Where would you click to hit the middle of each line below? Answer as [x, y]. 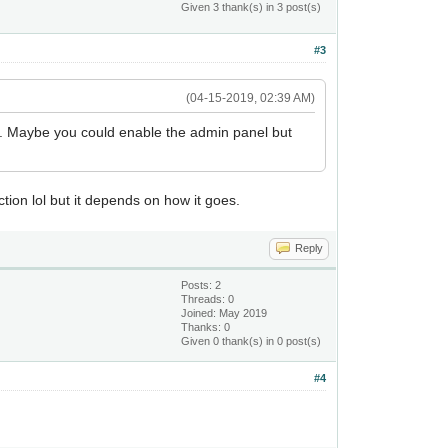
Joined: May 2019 [224, 313]
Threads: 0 [208, 299]
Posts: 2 [201, 285]
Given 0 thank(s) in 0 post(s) [251, 341]
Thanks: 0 [206, 327]
